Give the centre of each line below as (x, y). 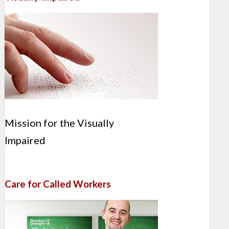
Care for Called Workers (58, 184)
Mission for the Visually (59, 123)
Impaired (25, 140)
